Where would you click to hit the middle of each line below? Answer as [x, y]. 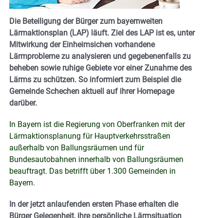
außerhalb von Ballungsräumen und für [77, 147]
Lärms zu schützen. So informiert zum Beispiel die [95, 79]
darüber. [24, 103]
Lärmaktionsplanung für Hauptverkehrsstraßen [90, 136]
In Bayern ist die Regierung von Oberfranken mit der [97, 124]
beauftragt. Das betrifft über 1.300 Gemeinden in [92, 171]
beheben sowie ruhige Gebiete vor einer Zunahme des [100, 68]
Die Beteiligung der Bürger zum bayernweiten [86, 21]
